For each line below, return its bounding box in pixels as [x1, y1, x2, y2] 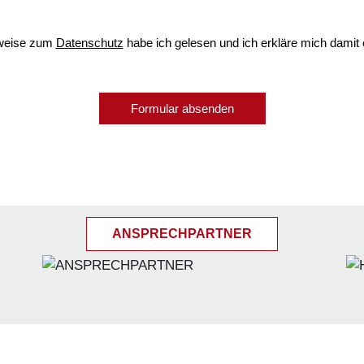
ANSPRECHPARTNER [111, 227, 252, 241]
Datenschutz [55, 35, 123, 50]
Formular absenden [130, 102, 234, 115]
